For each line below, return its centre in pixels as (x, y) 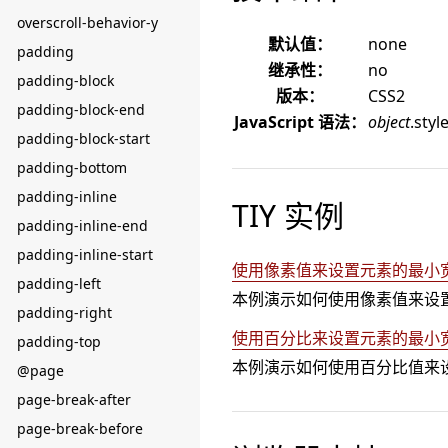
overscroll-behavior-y (87, 22)
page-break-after (74, 399)
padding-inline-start (85, 254)
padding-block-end (81, 109)
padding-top (59, 341)
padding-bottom (72, 167)
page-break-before (80, 428)
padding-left (59, 283)
